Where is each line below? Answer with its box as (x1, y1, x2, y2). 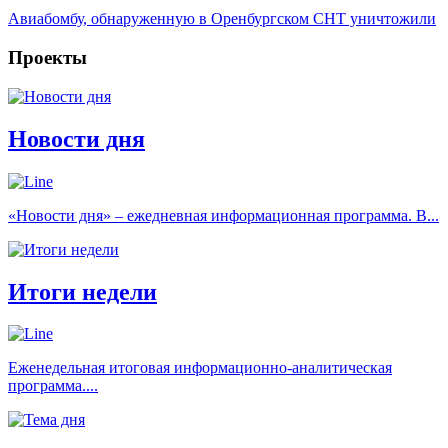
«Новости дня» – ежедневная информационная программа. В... (8, 206, 439, 224)
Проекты (8, 47, 87, 69)
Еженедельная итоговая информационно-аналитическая (8, 359, 392, 377)
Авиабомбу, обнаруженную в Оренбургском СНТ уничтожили (8, 10, 436, 28)
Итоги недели (8, 278, 157, 305)
